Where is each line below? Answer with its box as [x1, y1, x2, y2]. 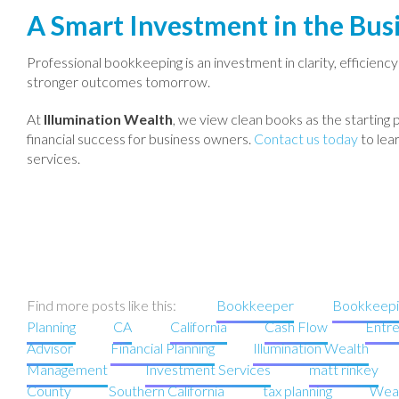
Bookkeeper [216, 297, 295, 313]
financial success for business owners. [27, 130, 254, 147]
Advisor [27, 339, 73, 356]
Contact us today [254, 130, 358, 147]
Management [27, 361, 108, 378]
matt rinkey [308, 361, 379, 378]
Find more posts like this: [27, 297, 179, 313]
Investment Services [145, 361, 272, 378]
